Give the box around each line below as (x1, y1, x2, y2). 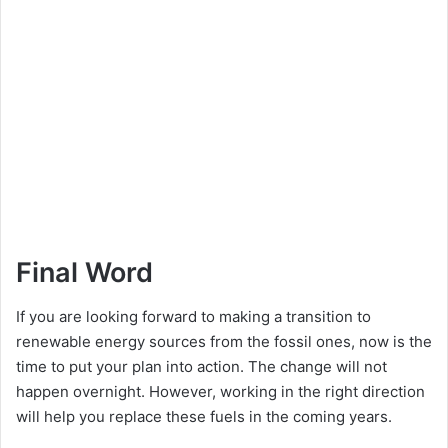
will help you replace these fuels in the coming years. (16, 407, 392, 427)
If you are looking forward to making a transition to (16, 307, 371, 327)
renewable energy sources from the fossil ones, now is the (16, 332, 432, 352)
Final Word (16, 255, 153, 289)
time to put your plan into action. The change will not (16, 357, 387, 377)
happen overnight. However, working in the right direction (16, 382, 425, 402)
